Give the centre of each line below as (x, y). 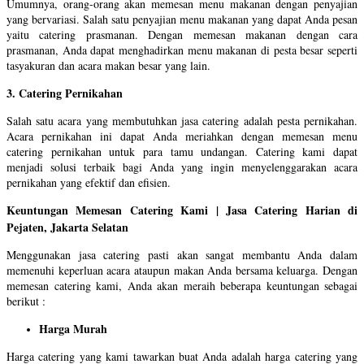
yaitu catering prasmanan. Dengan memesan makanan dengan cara (182, 35)
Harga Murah (73, 329)
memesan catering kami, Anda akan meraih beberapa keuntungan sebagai (182, 286)
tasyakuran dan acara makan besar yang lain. (108, 66)
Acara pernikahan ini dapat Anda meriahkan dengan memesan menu (182, 136)
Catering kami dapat (306, 152)
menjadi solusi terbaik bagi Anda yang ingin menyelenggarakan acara (182, 167)
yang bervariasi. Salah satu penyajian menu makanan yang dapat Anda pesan (182, 19)
